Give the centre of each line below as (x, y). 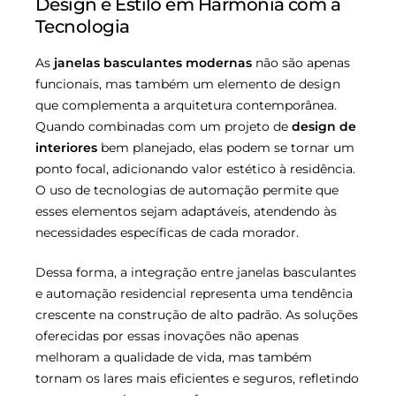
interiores (66, 148)
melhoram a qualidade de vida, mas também (174, 358)
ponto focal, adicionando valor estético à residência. (195, 169)
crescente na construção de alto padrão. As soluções (197, 315)
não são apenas (301, 63)
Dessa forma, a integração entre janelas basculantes (196, 273)
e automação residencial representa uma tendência (194, 294)
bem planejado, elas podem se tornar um (226, 148)
